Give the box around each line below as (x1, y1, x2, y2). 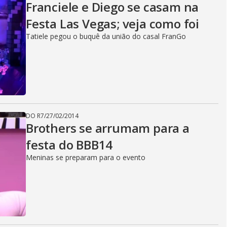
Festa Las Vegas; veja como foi (26, 15, 199, 32)
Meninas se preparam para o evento (26, 153, 145, 162)
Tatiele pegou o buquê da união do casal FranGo (26, 31, 186, 41)
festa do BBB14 (26, 136, 113, 153)
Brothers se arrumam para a (26, 120, 190, 136)
